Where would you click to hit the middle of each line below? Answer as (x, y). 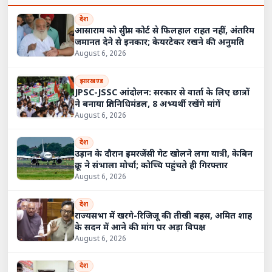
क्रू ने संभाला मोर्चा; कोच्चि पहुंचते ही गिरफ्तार (151, 166)
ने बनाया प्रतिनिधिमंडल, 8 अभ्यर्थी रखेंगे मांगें (147, 104)
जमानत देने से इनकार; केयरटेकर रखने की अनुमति (159, 43)
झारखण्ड (91, 81)
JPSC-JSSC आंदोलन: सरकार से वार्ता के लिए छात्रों (162, 93)
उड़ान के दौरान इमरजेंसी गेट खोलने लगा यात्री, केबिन (163, 155)
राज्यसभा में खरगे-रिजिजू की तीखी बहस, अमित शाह (163, 216)
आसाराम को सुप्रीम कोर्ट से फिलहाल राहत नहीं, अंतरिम (164, 32)
